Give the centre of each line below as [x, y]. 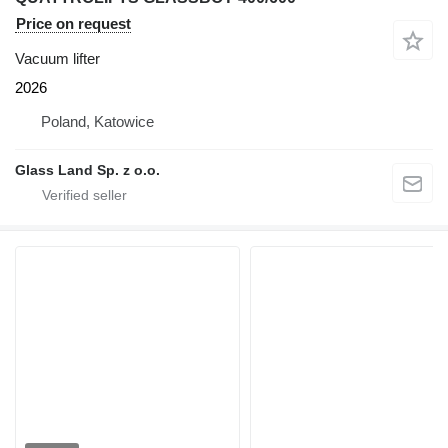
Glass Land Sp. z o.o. [87, 169]
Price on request [73, 23]
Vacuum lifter [57, 58]
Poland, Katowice [97, 121]
